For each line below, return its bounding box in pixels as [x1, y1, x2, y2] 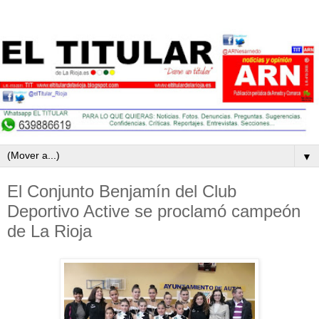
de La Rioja [7, 221, 92, 241]
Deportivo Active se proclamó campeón [7, 202, 300, 221]
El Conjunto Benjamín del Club [7, 182, 236, 202]
